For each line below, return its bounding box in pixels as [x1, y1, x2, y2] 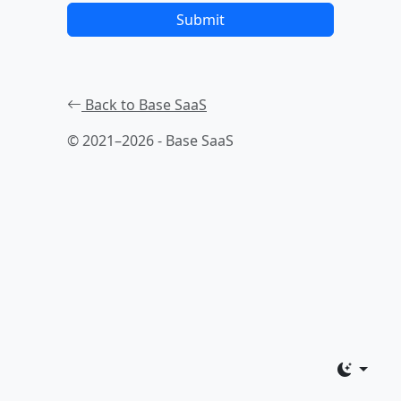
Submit [176, 9, 225, 30]
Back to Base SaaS [81, 94, 207, 115]
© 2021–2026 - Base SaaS [67, 130, 234, 150]
